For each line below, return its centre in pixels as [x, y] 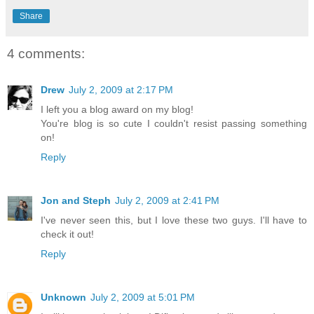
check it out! [67, 234]
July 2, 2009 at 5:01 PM [143, 297]
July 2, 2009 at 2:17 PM [121, 89]
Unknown [63, 297]
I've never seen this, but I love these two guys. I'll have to [174, 220]
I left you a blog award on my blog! [117, 109]
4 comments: [46, 53]
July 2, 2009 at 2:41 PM [167, 200]
